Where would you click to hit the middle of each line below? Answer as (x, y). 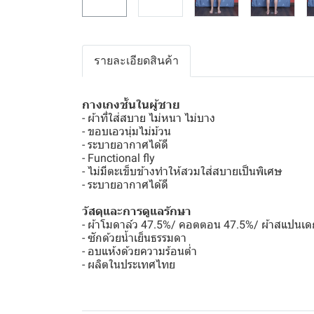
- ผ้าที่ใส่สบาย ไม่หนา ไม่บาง (149, 118)
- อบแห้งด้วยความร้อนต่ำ (139, 251)
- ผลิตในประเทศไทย (129, 265)
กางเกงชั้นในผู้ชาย (131, 105)
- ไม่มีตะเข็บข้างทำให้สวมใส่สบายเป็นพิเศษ (182, 171)
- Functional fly (118, 158)
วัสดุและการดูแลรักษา (137, 211)
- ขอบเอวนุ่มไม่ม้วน (127, 131)
